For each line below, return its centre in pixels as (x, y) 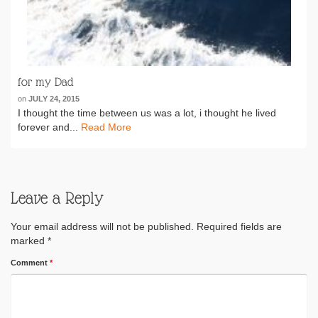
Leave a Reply (57, 198)
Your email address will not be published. (102, 226)
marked (29, 241)
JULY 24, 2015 (54, 99)
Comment (30, 263)
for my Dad (46, 82)
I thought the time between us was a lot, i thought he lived (147, 113)
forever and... (49, 127)
